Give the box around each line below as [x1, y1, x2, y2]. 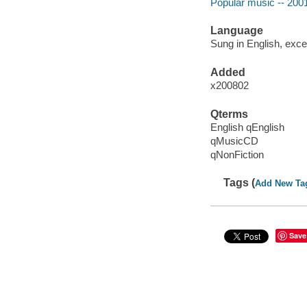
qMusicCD [210, 135, 258, 147]
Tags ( [223, 177, 256, 189]
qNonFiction [210, 149, 264, 161]
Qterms [210, 108, 248, 120]
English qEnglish [210, 121, 284, 134]
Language [210, 24, 263, 36]
